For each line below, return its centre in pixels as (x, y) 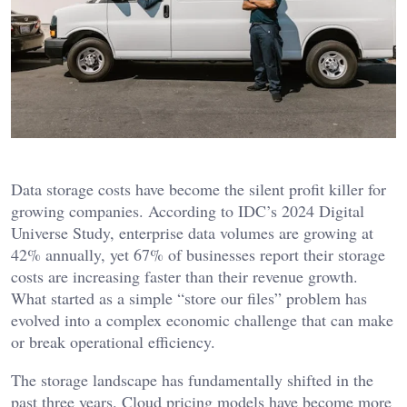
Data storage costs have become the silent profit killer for (199, 189)
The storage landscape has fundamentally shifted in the (192, 380)
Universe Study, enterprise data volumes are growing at (192, 233)
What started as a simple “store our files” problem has (189, 298)
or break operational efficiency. (113, 342)
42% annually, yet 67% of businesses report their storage (198, 255)
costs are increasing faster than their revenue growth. (184, 277)
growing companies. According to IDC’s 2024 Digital (188, 211)
